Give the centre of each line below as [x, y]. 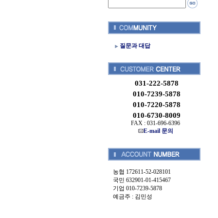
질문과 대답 [135, 46]
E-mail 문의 [158, 131]
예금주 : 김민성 [133, 197]
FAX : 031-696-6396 [155, 123]
